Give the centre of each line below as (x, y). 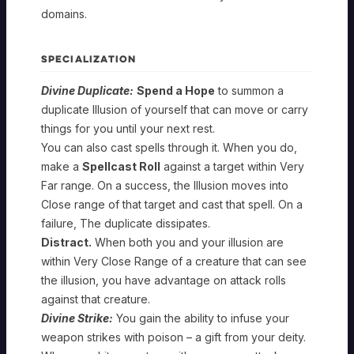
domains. (64, 13)
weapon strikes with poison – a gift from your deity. (173, 337)
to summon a (249, 90)
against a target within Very (232, 166)
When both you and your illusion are (188, 242)
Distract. (66, 242)
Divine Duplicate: (87, 90)
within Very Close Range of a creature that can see (174, 261)
